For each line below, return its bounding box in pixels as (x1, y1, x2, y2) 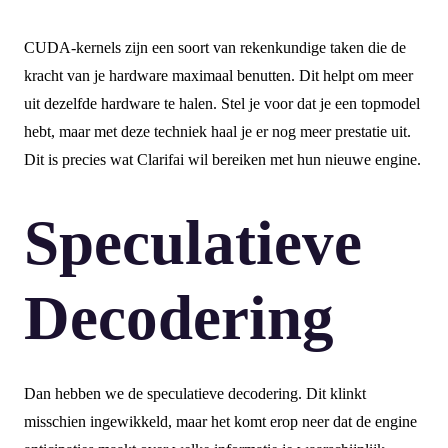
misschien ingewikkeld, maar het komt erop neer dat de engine (24, 413, 417, 431)
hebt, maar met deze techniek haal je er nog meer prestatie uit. (24, 123, 411, 141)
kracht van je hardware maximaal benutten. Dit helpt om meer (24, 67, 413, 85)
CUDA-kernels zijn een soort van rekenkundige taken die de (24, 39, 406, 57)
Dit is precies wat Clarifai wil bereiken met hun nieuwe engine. (24, 151, 421, 169)
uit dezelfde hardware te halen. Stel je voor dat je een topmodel (24, 95, 420, 113)
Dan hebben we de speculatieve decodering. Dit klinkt (24, 385, 366, 403)
